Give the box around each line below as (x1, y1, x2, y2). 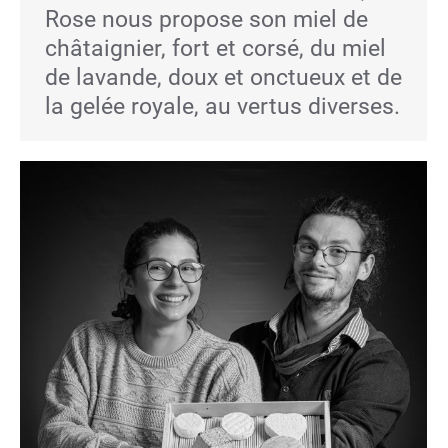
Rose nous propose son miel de (45, 6, 368, 33)
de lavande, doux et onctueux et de (45, 64, 402, 91)
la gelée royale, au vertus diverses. (45, 93, 400, 120)
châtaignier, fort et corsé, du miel (45, 35, 386, 62)
